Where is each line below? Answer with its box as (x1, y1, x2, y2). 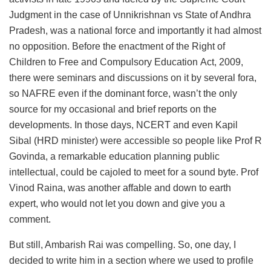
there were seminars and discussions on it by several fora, (9, 73, 256, 83)
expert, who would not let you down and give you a (9, 198, 225, 209)
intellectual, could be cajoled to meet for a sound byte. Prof (9, 167, 258, 178)
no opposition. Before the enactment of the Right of (9, 41, 225, 52)
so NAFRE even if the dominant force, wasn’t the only (9, 88, 237, 99)
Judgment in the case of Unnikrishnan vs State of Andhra (9, 10, 251, 21)
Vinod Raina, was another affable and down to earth (9, 183, 231, 194)
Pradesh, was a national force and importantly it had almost (9, 25, 261, 36)
